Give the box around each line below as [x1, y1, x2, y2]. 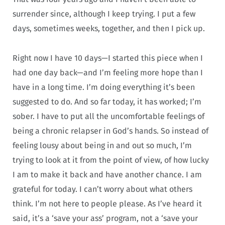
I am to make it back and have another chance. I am [13, 169, 202, 179]
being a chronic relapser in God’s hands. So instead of [13, 126, 208, 136]
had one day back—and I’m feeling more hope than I [13, 67, 203, 77]
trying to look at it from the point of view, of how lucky [13, 155, 209, 165]
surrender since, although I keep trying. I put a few [13, 9, 195, 19]
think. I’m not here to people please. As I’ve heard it [13, 198, 202, 208]
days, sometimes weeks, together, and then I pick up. [13, 24, 205, 34]
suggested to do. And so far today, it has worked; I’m [13, 96, 201, 106]
